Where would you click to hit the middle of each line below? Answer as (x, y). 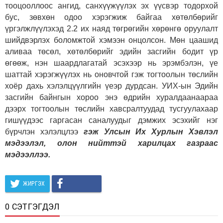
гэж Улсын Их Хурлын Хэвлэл (151, 131)
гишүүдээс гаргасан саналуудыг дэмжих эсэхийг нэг (111, 120)
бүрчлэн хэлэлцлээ (44, 131)
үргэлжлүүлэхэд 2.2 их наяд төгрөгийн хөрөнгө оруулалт (111, 28)
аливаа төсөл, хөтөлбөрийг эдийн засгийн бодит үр (111, 51)
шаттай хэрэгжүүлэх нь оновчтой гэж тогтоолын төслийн (111, 74)
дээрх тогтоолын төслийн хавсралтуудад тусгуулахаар (111, 109)
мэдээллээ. (28, 154)
